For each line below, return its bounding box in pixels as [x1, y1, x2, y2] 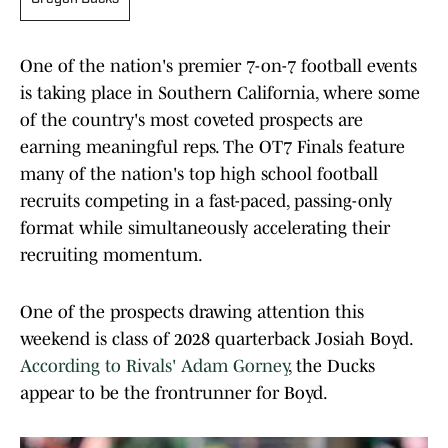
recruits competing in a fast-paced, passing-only [20, 191, 392, 212]
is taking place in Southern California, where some [20, 83, 420, 104]
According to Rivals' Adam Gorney [20, 356, 288, 377]
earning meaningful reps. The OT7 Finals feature [20, 137, 405, 158]
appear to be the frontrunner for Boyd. [20, 383, 328, 404]
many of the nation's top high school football [20, 164, 378, 185]
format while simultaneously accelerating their [20, 218, 390, 239]
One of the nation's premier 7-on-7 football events [20, 56, 417, 77]
